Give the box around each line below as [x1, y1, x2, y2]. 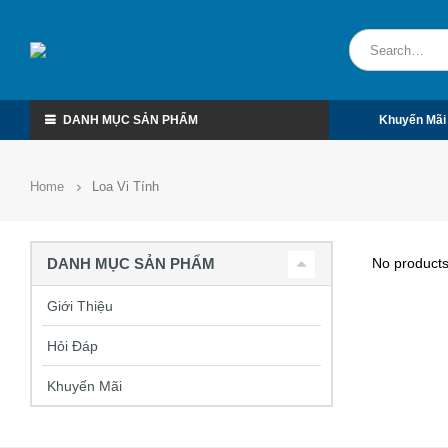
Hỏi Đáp [47, 337, 98, 354]
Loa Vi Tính [92, 180, 159, 194]
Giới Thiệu [47, 297, 113, 314]
